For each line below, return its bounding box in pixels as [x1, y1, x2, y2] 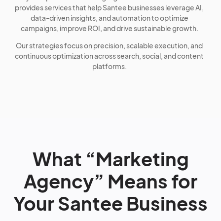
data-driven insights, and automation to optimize [30, 13, 188, 22]
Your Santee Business [13, 191, 208, 215]
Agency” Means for [24, 169, 197, 192]
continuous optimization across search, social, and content [15, 51, 204, 60]
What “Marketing [32, 147, 189, 170]
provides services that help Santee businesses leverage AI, [15, 3, 204, 12]
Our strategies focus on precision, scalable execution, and [16, 41, 203, 50]
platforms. [92, 62, 127, 71]
